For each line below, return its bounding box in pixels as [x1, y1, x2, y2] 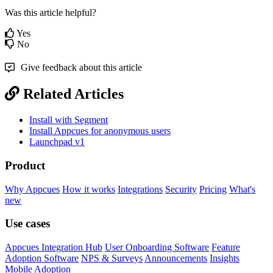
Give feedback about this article [21, 62, 142, 73]
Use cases [5, 217, 50, 230]
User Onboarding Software [105, 241, 209, 252]
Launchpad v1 [29, 136, 85, 147]
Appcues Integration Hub [5, 241, 102, 252]
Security [165, 183, 197, 194]
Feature [211, 241, 240, 252]
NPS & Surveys [81, 252, 143, 263]
